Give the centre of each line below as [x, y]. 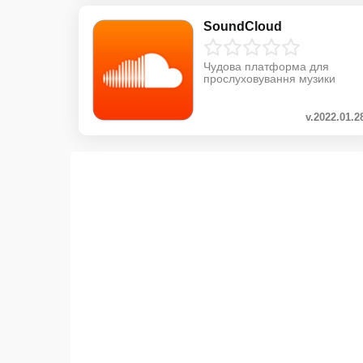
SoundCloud [243, 26]
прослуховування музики [269, 78]
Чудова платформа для [266, 66]
